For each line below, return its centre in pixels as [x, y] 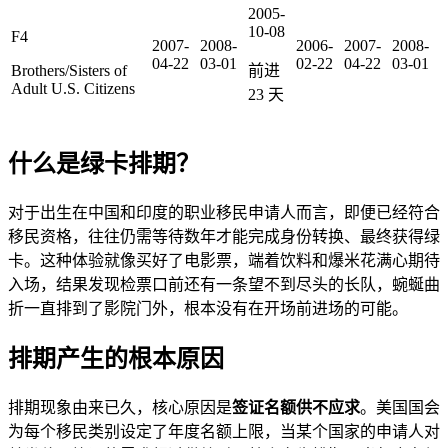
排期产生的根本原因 [116, 358]
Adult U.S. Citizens [73, 88]
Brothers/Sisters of [69, 70]
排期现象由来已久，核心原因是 [120, 407]
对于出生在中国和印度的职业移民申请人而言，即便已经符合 [224, 212]
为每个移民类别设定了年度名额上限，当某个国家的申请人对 [224, 431]
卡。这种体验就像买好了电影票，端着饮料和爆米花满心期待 [224, 260]
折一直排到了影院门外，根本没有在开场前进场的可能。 [208, 308]
